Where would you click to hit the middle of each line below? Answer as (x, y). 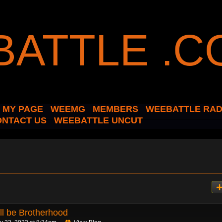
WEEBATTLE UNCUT (98, 120)
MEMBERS (115, 109)
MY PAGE (23, 109)
